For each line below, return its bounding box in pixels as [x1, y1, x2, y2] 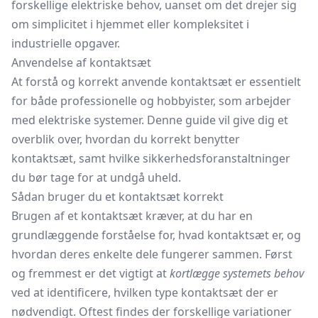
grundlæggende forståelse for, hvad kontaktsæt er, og [11, 227, 301, 243]
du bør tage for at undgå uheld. [11, 170, 181, 185]
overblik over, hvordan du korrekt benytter [11, 131, 240, 147]
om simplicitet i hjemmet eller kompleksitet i [11, 16, 249, 32]
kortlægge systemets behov [170, 265, 304, 281]
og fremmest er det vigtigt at [11, 265, 170, 281]
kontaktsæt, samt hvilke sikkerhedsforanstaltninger [11, 150, 290, 166]
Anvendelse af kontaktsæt [11, 55, 151, 70]
